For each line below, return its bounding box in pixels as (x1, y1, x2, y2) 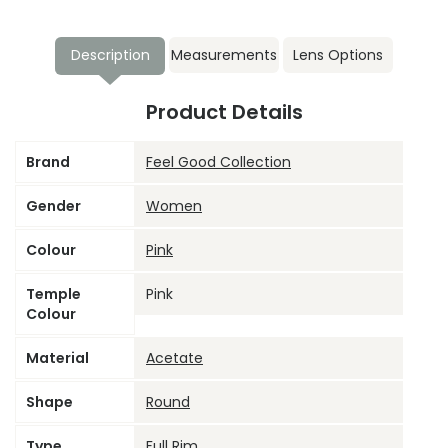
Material (26, 347, 89, 368)
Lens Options (293, 44, 383, 65)
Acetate (146, 347, 203, 368)
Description (70, 44, 150, 65)
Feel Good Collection (146, 151, 291, 172)
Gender (26, 195, 81, 216)
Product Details (145, 97, 303, 126)
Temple (26, 283, 81, 304)
